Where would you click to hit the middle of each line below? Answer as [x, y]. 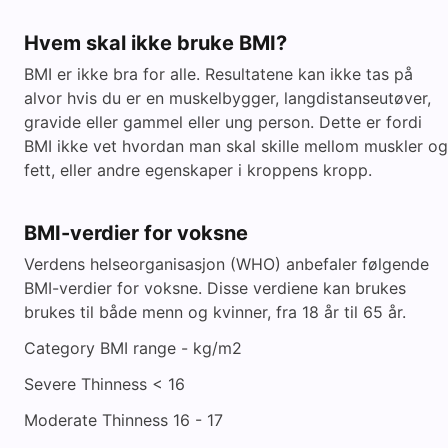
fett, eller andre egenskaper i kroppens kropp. [198, 170]
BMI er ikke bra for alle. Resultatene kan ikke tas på [218, 74]
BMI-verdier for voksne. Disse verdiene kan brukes [215, 288]
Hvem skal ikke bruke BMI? [155, 43]
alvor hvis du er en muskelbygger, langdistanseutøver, [227, 98]
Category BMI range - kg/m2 [133, 348]
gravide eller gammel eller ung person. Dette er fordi [223, 122]
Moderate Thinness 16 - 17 [123, 420]
